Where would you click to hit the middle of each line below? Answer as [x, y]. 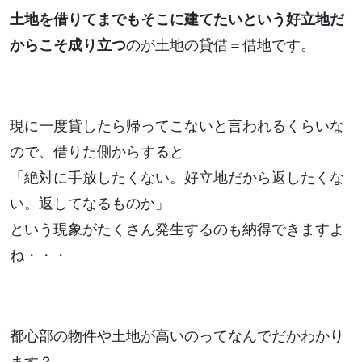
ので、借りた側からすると [97, 152]
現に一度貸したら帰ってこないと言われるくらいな [177, 126]
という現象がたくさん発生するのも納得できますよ [177, 229]
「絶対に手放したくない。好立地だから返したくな [177, 178]
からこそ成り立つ [68, 45]
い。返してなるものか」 [90, 204]
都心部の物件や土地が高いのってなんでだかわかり [177, 336]
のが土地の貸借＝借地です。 [221, 45]
